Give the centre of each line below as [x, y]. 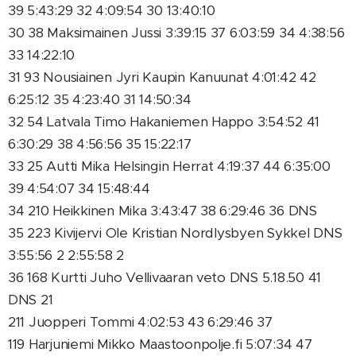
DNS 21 [31, 300]
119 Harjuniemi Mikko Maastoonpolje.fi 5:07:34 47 [160, 344]
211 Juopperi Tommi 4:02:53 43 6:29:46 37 [140, 322]
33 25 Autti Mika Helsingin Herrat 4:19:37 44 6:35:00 [169, 166]
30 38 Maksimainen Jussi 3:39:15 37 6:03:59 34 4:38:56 [176, 33]
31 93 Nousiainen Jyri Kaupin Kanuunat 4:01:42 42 [162, 77]
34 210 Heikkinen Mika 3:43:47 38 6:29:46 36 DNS [163, 211]
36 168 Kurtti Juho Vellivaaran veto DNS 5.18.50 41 [165, 277]
